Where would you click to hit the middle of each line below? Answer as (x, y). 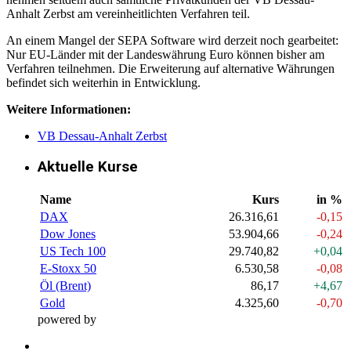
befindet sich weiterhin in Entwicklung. (103, 83)
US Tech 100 (73, 251)
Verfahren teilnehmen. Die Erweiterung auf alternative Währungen (170, 69)
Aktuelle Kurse (88, 166)
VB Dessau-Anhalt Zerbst (102, 136)
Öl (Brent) (65, 285)
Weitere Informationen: (69, 110)
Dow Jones (68, 233)
